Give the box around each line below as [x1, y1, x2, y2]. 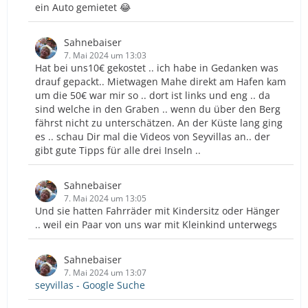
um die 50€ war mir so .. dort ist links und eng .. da [35, 88, 270, 102]
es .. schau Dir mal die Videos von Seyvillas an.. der [35, 129, 270, 143]
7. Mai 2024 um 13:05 [64, 192, 146, 204]
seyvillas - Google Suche [35, 278, 145, 291]
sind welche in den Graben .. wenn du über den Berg [35, 102, 280, 115]
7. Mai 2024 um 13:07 [64, 266, 146, 278]
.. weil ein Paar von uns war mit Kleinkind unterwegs [35, 217, 277, 231]
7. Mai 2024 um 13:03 [64, 49, 146, 61]
